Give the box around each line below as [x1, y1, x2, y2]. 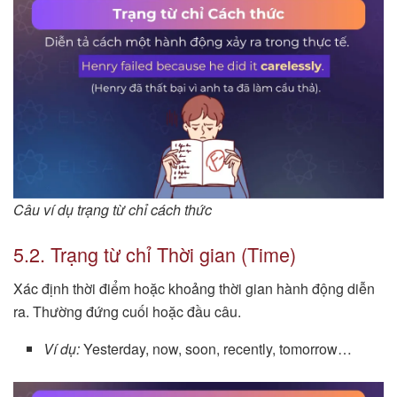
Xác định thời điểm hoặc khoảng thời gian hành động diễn [13, 277, 375, 299]
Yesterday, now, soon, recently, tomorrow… [80, 338, 353, 359]
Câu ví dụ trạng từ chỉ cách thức [13, 199, 212, 221]
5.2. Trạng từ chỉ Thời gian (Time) [13, 239, 296, 268]
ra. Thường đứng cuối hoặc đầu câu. [13, 300, 241, 322]
